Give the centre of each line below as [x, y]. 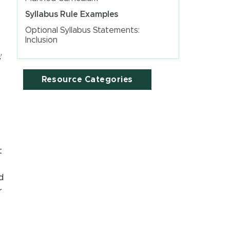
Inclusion [41, 40]
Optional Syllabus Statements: [82, 30]
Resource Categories [87, 80]
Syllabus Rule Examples [71, 14]
